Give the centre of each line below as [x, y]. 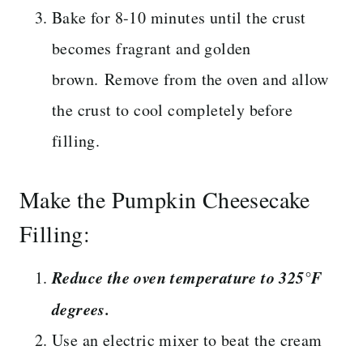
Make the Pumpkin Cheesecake [165, 199]
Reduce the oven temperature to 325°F [187, 277]
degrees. [81, 308]
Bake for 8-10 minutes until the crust [179, 17]
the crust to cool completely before [172, 109]
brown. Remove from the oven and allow [190, 79]
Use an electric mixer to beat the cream [187, 340]
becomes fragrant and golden [152, 48]
